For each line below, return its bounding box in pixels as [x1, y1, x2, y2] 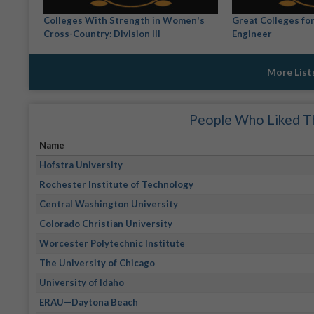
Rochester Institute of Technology [39, 178, 194, 190]
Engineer [231, 27, 272, 39]
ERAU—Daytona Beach [39, 296, 139, 308]
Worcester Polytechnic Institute [39, 237, 186, 249]
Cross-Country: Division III [43, 27, 161, 39]
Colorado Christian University [39, 217, 173, 229]
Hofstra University [39, 158, 123, 170]
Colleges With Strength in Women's [43, 14, 205, 26]
